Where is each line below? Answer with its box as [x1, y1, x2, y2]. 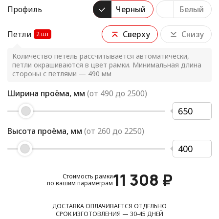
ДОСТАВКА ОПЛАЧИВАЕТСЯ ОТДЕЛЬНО [52, 202, 167, 211]
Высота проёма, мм [7, 126, 82, 137]
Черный [116, 4, 146, 15]
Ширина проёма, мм [7, 88, 85, 99]
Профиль [7, 4, 42, 15]
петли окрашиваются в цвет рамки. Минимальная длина [12, 60, 201, 70]
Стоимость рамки [62, 172, 113, 181]
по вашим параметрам [46, 179, 113, 188]
